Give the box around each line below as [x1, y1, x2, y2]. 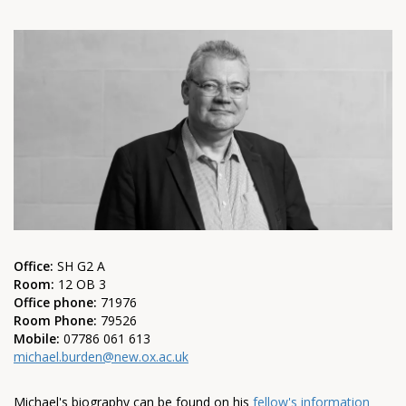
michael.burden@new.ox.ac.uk [14, 348, 188, 366]
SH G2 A [57, 257, 105, 275]
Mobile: [14, 330, 60, 348]
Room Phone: [14, 312, 97, 330]
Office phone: [14, 294, 101, 312]
